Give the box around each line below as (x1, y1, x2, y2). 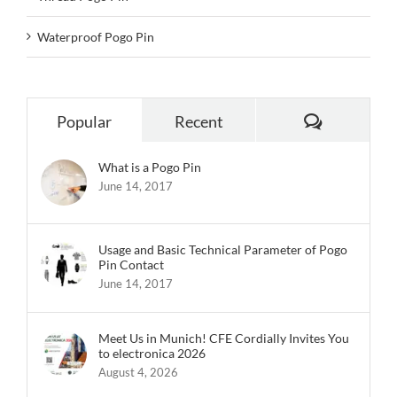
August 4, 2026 (98, 365, 178, 380)
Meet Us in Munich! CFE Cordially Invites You (98, 331, 349, 346)
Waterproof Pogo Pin (37, 29, 154, 45)
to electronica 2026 (98, 346, 206, 362)
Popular (57, 112, 112, 132)
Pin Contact (98, 257, 164, 273)
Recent (174, 112, 223, 132)
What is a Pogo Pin (98, 160, 201, 175)
